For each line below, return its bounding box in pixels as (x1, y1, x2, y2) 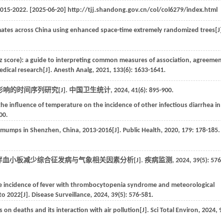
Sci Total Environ (150, 207, 198, 214)
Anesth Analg (54, 67, 92, 74)
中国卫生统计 (69, 87, 110, 94)
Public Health (123, 127, 161, 134)
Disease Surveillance (32, 191, 90, 199)
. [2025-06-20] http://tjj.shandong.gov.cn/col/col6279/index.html (26, 6, 218, 14)
